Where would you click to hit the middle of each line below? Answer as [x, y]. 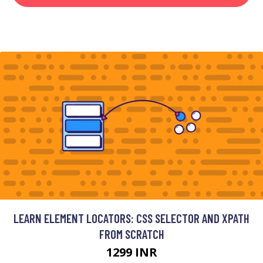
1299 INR [131, 252]
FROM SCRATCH [131, 234]
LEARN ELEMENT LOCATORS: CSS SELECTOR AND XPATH [131, 218]
